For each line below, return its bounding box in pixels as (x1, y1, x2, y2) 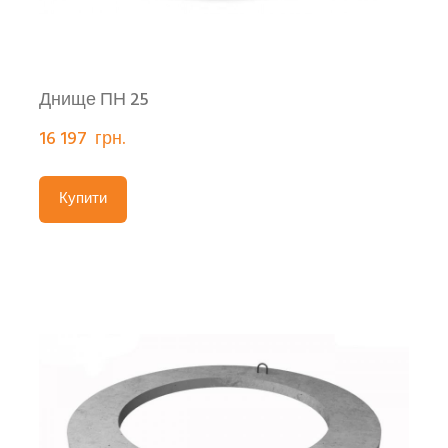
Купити (59, 187, 107, 212)
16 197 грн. (39, 125, 125, 155)
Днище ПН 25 (39, 86, 149, 116)
